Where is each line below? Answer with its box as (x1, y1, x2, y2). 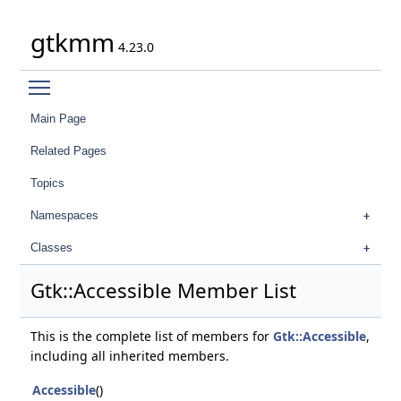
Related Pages (30, 143, 107, 158)
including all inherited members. (30, 347, 229, 365)
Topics (30, 175, 64, 190)
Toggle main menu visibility (58, 70, 225, 88)
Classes (30, 240, 73, 254)
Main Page (30, 111, 86, 125)
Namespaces (30, 208, 98, 222)
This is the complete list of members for (30, 328, 273, 346)
